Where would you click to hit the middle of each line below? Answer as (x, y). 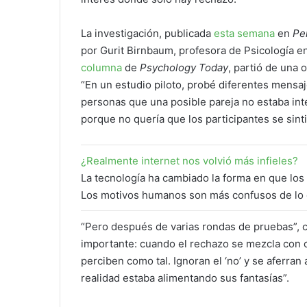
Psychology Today (184, 68)
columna (101, 68)
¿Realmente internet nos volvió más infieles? (189, 161)
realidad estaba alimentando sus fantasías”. (185, 278)
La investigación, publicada (147, 34)
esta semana (244, 34)
